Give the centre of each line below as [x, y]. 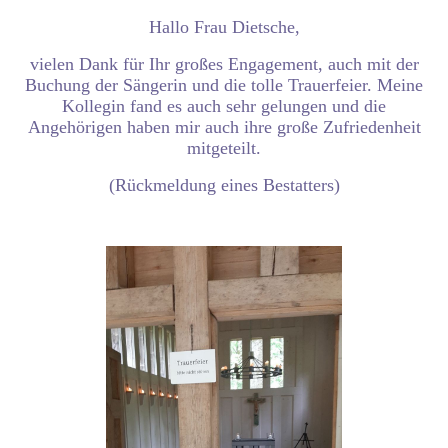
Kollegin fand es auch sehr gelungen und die [224, 106]
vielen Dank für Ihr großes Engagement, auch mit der [224, 64]
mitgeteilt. [224, 148]
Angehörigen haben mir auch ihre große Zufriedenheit [224, 127]
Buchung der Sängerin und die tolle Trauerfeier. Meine [224, 85]
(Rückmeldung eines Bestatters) [224, 185]
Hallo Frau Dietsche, [224, 27]
